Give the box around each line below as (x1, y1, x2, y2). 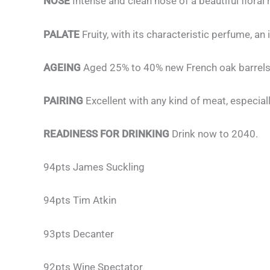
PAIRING (43, 94, 86, 107)
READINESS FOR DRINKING (43, 128, 169, 140)
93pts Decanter (43, 227, 114, 240)
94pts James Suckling (43, 161, 145, 174)
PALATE (43, 28, 82, 40)
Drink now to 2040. (169, 128, 258, 140)
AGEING (43, 61, 83, 74)
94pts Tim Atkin (43, 194, 116, 207)
